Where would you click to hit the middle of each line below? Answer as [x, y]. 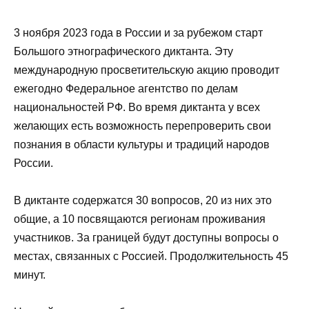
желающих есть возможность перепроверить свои [142, 126]
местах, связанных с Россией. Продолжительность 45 [151, 256]
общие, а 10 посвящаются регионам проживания [140, 219]
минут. [30, 275]
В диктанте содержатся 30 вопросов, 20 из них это [143, 200]
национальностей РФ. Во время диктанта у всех [137, 107]
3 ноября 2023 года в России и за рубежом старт [138, 32]
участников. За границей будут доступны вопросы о [146, 237]
